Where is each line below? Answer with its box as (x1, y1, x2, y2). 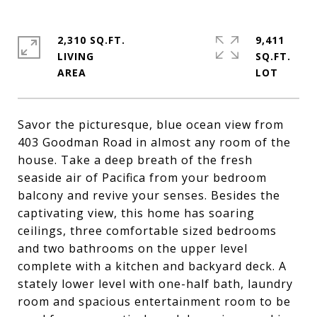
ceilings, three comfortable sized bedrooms (18, 223, 277, 238)
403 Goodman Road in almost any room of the (18, 134, 291, 150)
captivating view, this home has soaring (18, 205, 255, 221)
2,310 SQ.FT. (57, 33, 125, 47)
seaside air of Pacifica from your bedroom (18, 170, 267, 185)
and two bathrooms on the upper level (18, 241, 248, 256)
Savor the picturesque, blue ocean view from (18, 117, 284, 132)
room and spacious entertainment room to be (18, 294, 291, 309)
